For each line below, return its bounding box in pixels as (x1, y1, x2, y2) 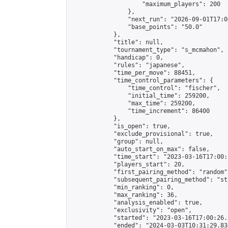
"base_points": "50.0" (71, 23, 203, 31)
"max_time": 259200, (71, 100, 195, 107)
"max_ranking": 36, (71, 191, 178, 198)
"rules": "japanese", (71, 62, 185, 69)
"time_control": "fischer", (71, 84, 220, 92)
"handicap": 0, (71, 54, 163, 61)
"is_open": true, (71, 123, 170, 130)
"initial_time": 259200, (71, 92, 210, 99)
